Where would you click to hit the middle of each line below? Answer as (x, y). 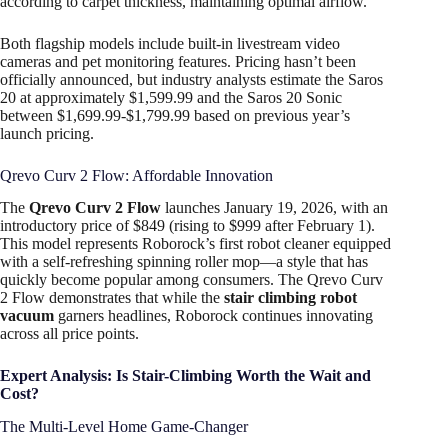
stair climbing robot (290, 298)
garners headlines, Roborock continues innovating (213, 316)
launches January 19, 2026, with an (274, 208)
